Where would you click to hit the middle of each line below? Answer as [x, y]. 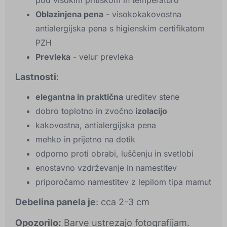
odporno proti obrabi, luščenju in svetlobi [115, 154]
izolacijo [150, 111]
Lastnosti [36, 77]
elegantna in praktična [79, 97]
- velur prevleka [102, 57]
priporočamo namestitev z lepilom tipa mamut [123, 182]
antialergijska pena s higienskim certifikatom [120, 29]
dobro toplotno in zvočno [84, 111]
